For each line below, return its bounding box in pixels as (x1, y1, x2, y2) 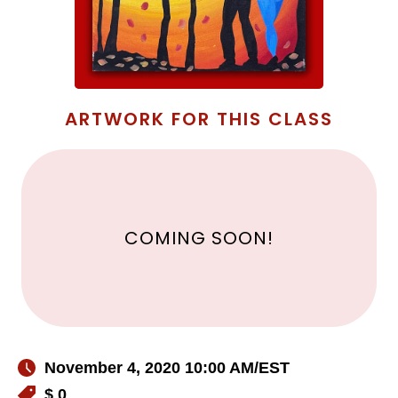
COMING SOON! (124, 226, 274, 251)
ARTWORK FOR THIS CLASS (65, 107, 333, 132)
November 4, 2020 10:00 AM (44, 359, 254, 378)
